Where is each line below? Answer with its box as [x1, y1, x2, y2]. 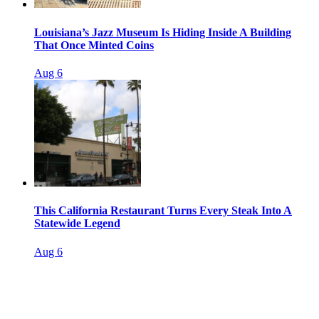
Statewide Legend [34, 217, 120, 230]
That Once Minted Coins [34, 38, 154, 51]
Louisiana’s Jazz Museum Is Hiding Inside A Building [34, 26, 291, 38]
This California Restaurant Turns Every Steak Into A [34, 204, 292, 217]
